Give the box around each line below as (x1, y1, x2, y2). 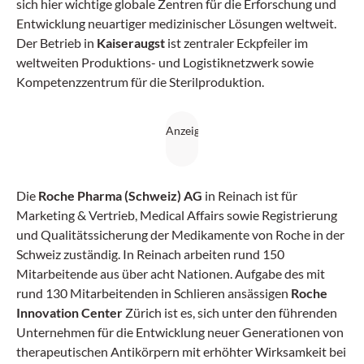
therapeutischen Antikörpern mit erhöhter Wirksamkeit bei (16, 343, 346, 359)
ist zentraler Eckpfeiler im (165, 34, 308, 50)
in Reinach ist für (202, 187, 297, 203)
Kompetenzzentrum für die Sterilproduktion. (16, 73, 264, 89)
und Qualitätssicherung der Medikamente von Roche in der (16, 226, 344, 242)
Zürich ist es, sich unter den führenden (123, 304, 337, 320)
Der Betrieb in (16, 34, 97, 50)
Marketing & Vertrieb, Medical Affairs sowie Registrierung (16, 206, 337, 223)
